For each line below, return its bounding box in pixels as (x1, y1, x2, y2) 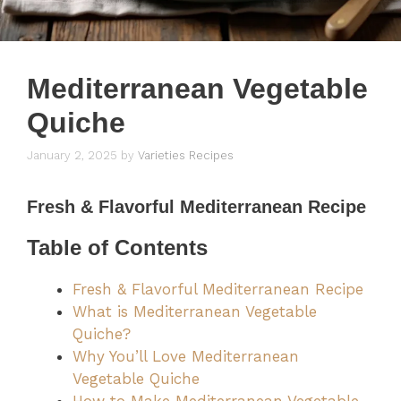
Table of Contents (27, 235, 208, 260)
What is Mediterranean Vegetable (73, 303, 317, 321)
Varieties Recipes (138, 149, 234, 163)
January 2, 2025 (27, 149, 117, 163)
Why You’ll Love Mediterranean (73, 347, 299, 366)
